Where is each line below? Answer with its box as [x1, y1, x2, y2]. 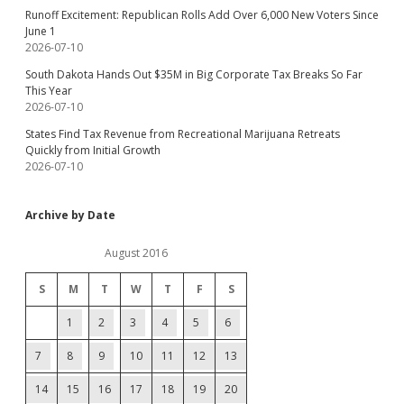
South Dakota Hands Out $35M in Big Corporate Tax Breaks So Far [25, 66, 363, 82]
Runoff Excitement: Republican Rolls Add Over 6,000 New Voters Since [25, 6, 379, 23]
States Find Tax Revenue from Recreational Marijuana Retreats [25, 125, 340, 142]
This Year [25, 82, 72, 98]
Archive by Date [25, 207, 115, 223]
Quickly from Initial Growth [25, 142, 161, 158]
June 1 [25, 23, 56, 39]
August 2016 [105, 244, 168, 261]
